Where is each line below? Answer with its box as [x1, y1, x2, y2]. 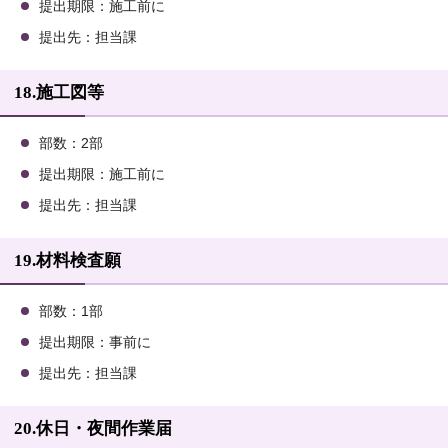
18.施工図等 [14, 83, 104, 103]
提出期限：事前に [39, 335, 151, 351]
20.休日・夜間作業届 [14, 419, 172, 439]
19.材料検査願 [14, 251, 121, 271]
